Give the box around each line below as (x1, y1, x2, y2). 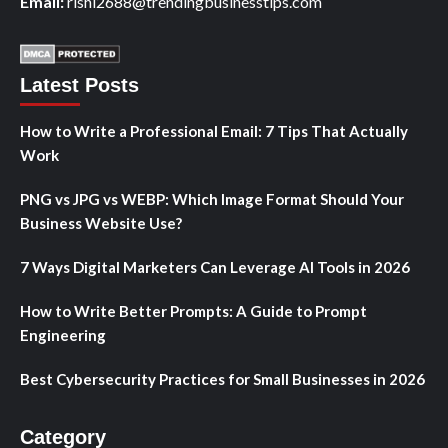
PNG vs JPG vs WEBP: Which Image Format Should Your (20, 189, 404, 208)
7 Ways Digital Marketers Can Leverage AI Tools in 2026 (20, 257, 410, 276)
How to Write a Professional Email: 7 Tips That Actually (20, 121, 408, 140)
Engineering (20, 325, 106, 344)
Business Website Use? (20, 213, 182, 232)
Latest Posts (20, 73, 139, 96)
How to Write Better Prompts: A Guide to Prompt (20, 301, 367, 320)
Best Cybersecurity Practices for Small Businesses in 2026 (20, 369, 425, 388)
